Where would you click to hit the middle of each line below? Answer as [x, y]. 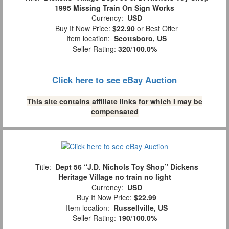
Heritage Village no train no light [114, 177]
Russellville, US [140, 208]
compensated [114, 111]
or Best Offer [156, 28]
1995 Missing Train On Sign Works [114, 7]
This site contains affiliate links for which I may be [114, 101]
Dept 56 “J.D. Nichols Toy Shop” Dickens [127, 167]
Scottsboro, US [140, 38]
